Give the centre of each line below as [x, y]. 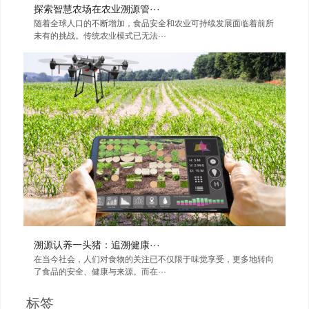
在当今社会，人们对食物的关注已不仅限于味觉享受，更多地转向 [154, 260]
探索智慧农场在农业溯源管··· [97, 9]
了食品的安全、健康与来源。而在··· [100, 272]
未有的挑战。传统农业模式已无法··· [100, 36]
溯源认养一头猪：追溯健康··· [97, 245]
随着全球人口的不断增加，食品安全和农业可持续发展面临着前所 [154, 23]
